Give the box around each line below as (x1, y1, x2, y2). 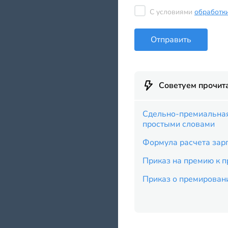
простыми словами (142, 119, 215, 130)
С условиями (150, 7, 194, 17)
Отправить (151, 34, 191, 45)
